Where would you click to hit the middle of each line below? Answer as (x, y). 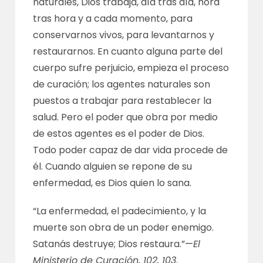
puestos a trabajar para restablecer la (122, 101)
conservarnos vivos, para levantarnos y (124, 35)
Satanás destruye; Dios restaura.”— (113, 244)
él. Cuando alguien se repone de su (113, 166)
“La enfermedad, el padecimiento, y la (120, 211)
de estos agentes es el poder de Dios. (119, 134)
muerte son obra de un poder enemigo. (124, 227)
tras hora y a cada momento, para (113, 18)
